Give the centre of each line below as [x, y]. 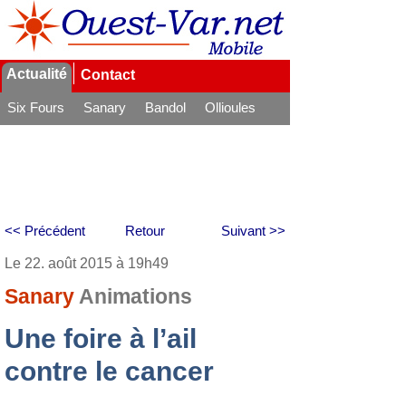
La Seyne [35, 132]
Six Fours [36, 107]
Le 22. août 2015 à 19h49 [87, 263]
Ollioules [230, 107]
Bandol [165, 107]
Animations [135, 297]
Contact [108, 75]
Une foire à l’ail [101, 338]
